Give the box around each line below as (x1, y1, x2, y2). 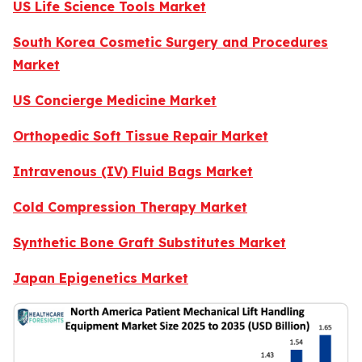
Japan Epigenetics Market (13, 269, 188, 286)
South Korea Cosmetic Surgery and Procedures (13, 33, 328, 50)
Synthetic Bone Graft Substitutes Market (13, 234, 286, 250)
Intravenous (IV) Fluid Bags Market (13, 162, 253, 179)
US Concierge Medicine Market (13, 91, 217, 108)
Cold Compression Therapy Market (13, 198, 247, 215)
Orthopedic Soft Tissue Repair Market (13, 127, 268, 144)
